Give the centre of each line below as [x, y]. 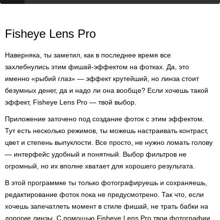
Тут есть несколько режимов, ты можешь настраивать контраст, [107, 131]
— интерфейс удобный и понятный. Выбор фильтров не [96, 154]
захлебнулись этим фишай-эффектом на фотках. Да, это [97, 67]
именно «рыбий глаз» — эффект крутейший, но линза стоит [102, 79]
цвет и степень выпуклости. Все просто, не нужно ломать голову [109, 142]
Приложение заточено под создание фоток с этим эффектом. [105, 119]
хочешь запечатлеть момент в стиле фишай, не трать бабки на [107, 206]
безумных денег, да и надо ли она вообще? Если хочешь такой [107, 90]
